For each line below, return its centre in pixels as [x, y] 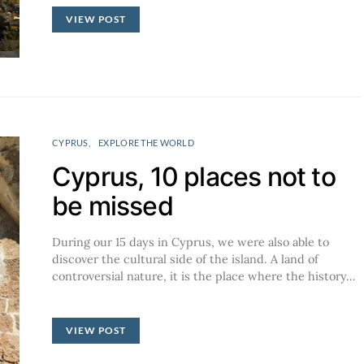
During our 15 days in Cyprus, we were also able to [191, 242]
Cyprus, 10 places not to [194, 176]
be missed [113, 206]
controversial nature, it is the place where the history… [204, 276]
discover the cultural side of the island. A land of [185, 259]
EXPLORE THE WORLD [146, 142]
